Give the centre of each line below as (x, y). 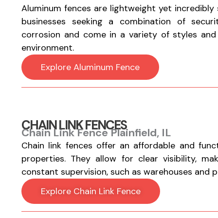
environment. (47, 48)
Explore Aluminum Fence (90, 67)
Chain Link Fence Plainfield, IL (96, 133)
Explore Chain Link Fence (91, 191)
